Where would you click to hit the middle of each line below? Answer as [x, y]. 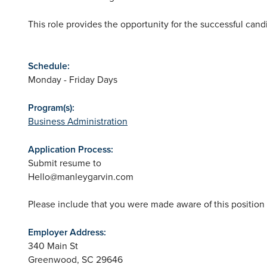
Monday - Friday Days [73, 80]
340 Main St [53, 246]
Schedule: [49, 66]
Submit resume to [65, 163]
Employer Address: [67, 232]
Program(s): [51, 108]
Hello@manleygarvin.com [81, 177]
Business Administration [78, 121]
